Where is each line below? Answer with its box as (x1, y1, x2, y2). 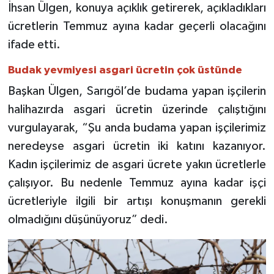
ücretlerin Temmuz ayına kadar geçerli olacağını (7, 20, 267, 32)
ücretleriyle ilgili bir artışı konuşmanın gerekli (7, 195, 267, 208)
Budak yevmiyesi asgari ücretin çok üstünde (7, 64, 242, 76)
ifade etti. (7, 38, 61, 51)
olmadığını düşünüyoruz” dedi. (7, 213, 168, 226)
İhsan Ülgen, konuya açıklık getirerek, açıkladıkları (7, 1, 267, 14)
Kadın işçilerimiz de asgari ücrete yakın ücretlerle (7, 158, 267, 171)
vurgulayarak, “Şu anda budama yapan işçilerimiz (7, 122, 267, 135)
